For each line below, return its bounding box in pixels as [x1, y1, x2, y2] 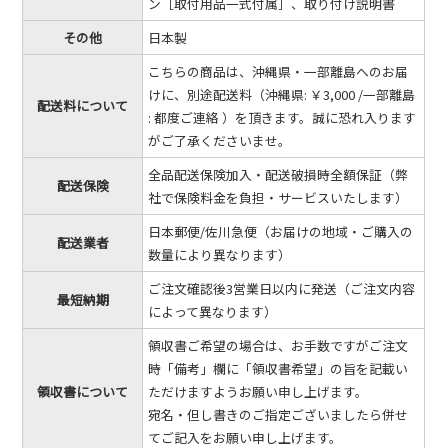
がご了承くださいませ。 [148, 131, 292, 151]
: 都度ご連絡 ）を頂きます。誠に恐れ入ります [148, 108, 417, 128]
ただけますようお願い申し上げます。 [148, 382, 369, 402]
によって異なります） [148, 302, 278, 322]
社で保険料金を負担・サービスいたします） [148, 188, 409, 208]
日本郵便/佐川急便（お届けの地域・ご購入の [148, 222, 414, 242]
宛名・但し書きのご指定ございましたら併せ [148, 405, 409, 425]
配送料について [37, 96, 129, 116]
